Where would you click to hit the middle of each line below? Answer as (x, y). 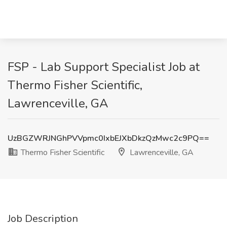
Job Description (43, 219)
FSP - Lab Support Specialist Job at (104, 67)
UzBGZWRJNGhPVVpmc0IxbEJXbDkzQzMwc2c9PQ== (108, 138)
